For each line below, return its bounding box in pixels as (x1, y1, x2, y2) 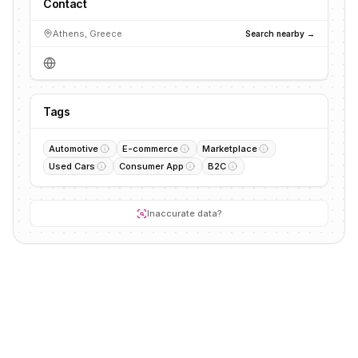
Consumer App (119, 161, 184, 172)
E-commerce (122, 143, 178, 154)
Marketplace (202, 143, 257, 154)
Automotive (49, 143, 98, 154)
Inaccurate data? (146, 208, 222, 219)
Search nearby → (245, 28, 315, 38)
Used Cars (49, 161, 95, 172)
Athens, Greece (53, 28, 122, 39)
